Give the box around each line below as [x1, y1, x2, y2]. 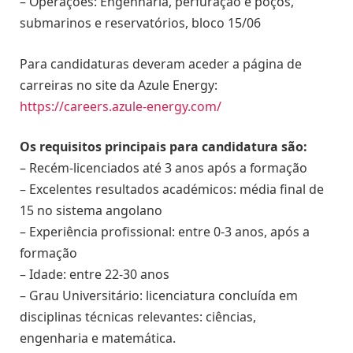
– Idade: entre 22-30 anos [20, 266, 169, 284]
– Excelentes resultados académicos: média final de [20, 180, 324, 199]
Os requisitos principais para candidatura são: [20, 138, 307, 156]
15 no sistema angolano [20, 202, 162, 220]
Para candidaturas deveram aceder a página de [20, 54, 302, 72]
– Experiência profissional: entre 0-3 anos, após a [20, 223, 310, 241]
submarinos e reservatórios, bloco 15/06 [20, 14, 261, 32]
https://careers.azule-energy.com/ [20, 97, 221, 115]
